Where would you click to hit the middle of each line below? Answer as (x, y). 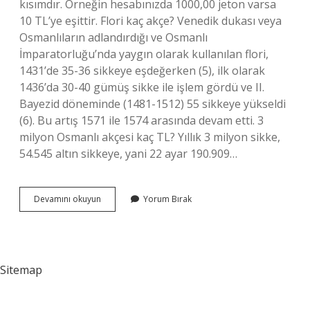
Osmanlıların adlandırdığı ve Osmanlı (113, 37)
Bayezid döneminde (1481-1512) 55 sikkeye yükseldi (153, 104)
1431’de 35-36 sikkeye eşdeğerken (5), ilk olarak (142, 71)
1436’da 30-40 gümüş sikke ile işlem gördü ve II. (142, 87)
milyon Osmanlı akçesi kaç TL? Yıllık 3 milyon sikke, (150, 137)
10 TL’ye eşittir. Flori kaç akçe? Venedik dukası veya (151, 21)
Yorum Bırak (167, 199)
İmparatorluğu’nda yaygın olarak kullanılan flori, (144, 54)
